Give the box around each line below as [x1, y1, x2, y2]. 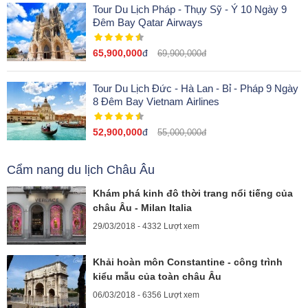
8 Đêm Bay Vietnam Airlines [93, 96, 219, 107]
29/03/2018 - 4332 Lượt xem [93, 221, 199, 231]
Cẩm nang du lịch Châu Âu [7, 163, 155, 177]
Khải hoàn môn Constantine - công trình [93, 256, 283, 267]
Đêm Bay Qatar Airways [138, 16, 203, 28]
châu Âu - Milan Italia [93, 202, 192, 213]
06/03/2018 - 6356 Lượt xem [93, 290, 199, 300]
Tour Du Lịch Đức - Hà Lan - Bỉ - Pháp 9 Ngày [93, 82, 298, 94]
